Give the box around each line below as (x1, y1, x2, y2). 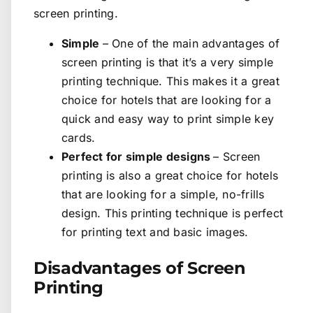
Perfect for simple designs (61, 150, 214, 164)
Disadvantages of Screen (34, 258, 246, 279)
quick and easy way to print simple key (61, 112, 275, 126)
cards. (61, 131, 96, 145)
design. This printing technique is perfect (61, 206, 284, 221)
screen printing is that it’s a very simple (61, 55, 274, 70)
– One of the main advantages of (102, 36, 280, 51)
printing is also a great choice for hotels (61, 168, 279, 183)
